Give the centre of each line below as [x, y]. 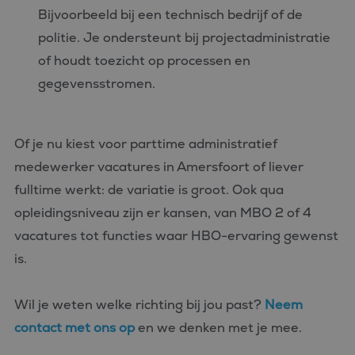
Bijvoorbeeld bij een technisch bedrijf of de [170, 15]
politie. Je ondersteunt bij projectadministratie [184, 38]
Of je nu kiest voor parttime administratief [146, 144]
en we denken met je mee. [220, 328]
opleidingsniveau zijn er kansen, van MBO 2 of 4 [163, 213]
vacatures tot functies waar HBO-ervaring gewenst [176, 236]
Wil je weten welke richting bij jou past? [139, 305]
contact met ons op [76, 328]
